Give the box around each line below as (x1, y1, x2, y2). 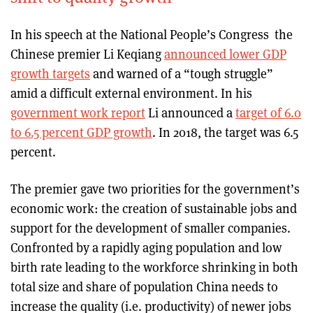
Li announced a (145, 103, 235, 121)
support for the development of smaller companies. (10, 219, 291, 236)
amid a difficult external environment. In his (10, 84, 252, 101)
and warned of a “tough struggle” (90, 64, 273, 82)
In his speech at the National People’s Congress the (10, 25, 293, 43)
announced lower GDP (164, 45, 286, 62)
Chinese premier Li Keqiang (10, 45, 164, 62)
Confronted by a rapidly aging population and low (10, 238, 282, 256)
